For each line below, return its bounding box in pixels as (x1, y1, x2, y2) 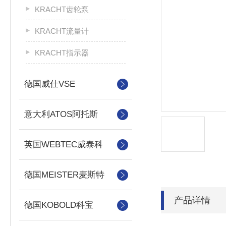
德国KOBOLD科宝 (24, 200, 93, 210)
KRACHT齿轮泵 (35, 5, 89, 14)
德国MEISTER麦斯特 (24, 170, 104, 180)
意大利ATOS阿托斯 (24, 109, 98, 119)
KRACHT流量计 (35, 27, 89, 35)
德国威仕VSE (24, 79, 75, 89)
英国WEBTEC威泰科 (24, 140, 103, 149)
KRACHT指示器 (35, 48, 89, 57)
